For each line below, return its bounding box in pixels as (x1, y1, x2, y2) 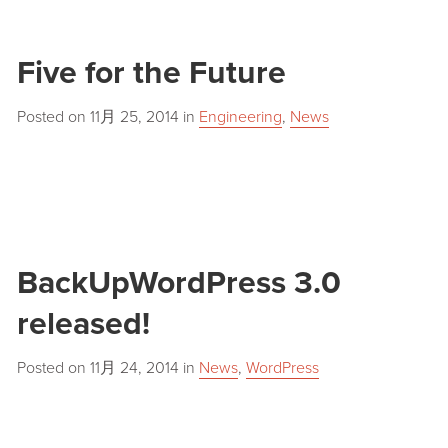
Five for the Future (16, 54, 286, 93)
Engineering (198, 107, 282, 128)
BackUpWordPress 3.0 (16, 263, 341, 302)
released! (16, 304, 150, 343)
